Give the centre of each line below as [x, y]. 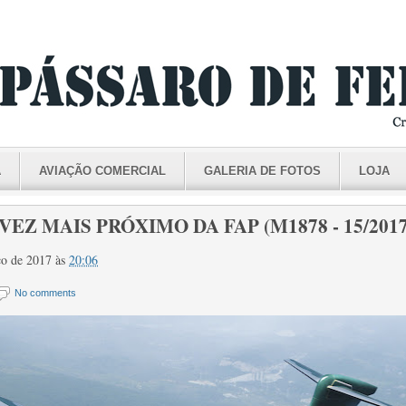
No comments [45, 292]
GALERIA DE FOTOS [262, 171]
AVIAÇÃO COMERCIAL [102, 171]
